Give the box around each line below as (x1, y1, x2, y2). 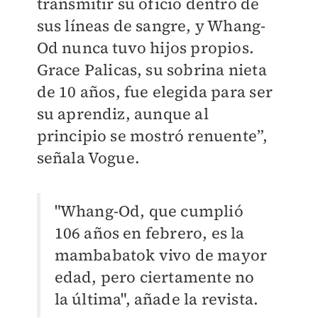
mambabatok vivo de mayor (54, 243, 268, 265)
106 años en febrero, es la (54, 221, 245, 243)
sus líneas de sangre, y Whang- (36, 14, 266, 36)
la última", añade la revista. (54, 287, 259, 309)
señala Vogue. (36, 146, 141, 168)
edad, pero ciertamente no (54, 265, 255, 287)
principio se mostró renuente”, (36, 124, 268, 146)
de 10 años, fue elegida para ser (36, 80, 273, 102)
